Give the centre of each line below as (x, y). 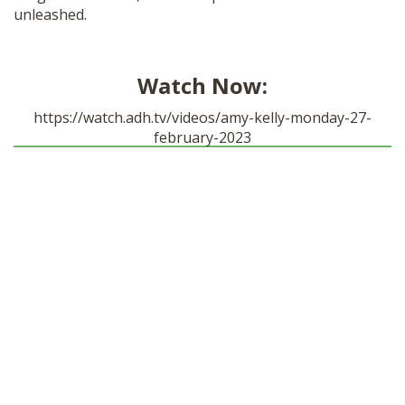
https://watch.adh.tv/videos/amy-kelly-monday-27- (202, 118)
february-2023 (202, 137)
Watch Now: (202, 85)
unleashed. (50, 14)
